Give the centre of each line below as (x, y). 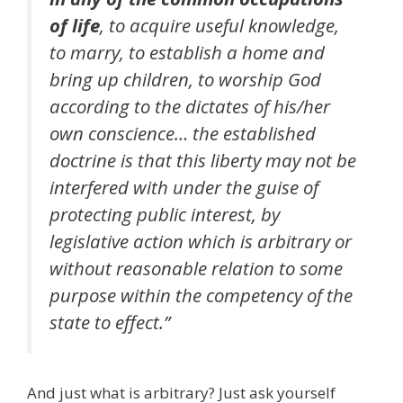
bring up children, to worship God (185, 79)
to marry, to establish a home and (187, 52)
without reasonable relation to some (196, 268)
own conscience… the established (183, 133)
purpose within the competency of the (201, 295)
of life (75, 25)
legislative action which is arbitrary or (201, 241)
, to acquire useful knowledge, (219, 25)
